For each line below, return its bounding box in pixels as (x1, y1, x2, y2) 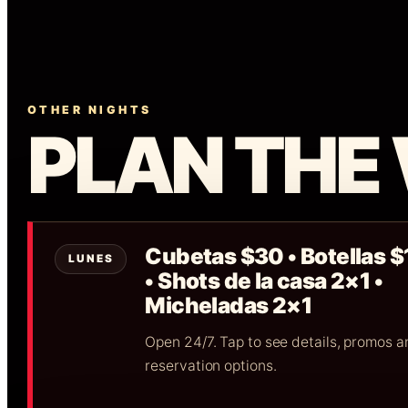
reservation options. (145, 357, 277, 375)
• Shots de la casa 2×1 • (145, 268, 382, 295)
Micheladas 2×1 (145, 292, 312, 320)
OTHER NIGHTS (27, 103, 152, 117)
